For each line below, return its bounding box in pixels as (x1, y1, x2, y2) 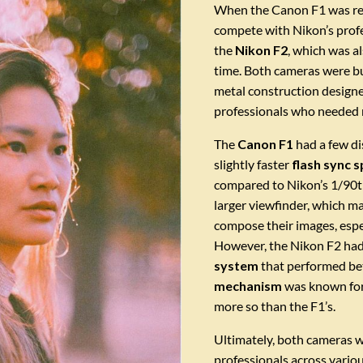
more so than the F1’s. (214, 297, 336, 314)
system (214, 257, 259, 273)
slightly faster (214, 156, 293, 172)
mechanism (214, 277, 283, 293)
